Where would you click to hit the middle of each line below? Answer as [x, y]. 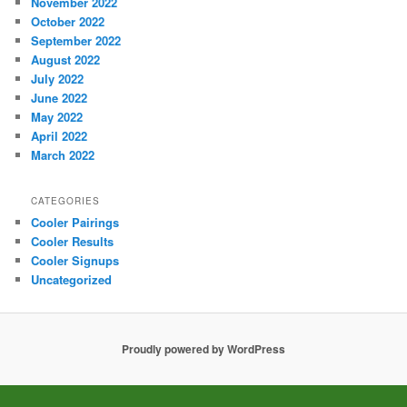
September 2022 [76, 41]
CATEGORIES [66, 200]
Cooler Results [73, 241]
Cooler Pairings [75, 222]
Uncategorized [72, 279]
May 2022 [57, 117]
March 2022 [63, 155]
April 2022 [60, 136]
